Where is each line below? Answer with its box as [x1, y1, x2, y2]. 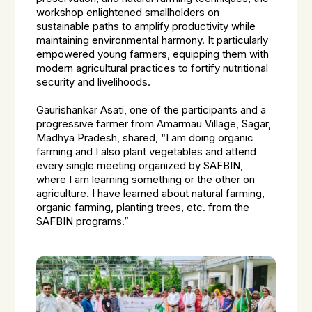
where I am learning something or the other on [36, 173, 256, 186]
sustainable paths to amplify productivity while [36, 20, 256, 33]
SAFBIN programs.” [36, 215, 130, 228]
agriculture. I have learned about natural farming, [36, 187, 265, 200]
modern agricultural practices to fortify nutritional [36, 62, 269, 75]
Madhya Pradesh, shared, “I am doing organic [36, 132, 254, 144]
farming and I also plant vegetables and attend [36, 146, 257, 158]
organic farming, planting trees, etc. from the [36, 201, 250, 214]
